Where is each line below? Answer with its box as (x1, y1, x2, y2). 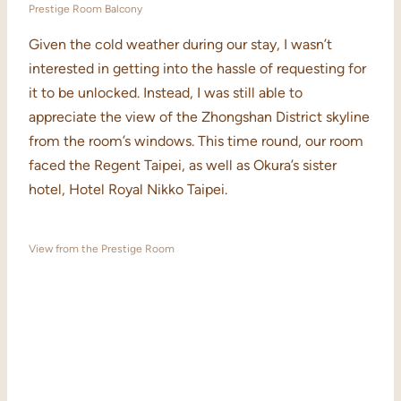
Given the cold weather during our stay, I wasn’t (29, 36, 332, 54)
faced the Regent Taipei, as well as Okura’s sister (29, 157, 337, 175)
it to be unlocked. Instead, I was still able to (29, 84, 303, 102)
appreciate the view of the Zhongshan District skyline (29, 108, 370, 126)
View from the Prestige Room (29, 243, 175, 256)
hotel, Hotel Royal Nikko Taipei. (29, 181, 227, 199)
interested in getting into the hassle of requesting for (29, 60, 366, 78)
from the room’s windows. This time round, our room (29, 132, 363, 150)
